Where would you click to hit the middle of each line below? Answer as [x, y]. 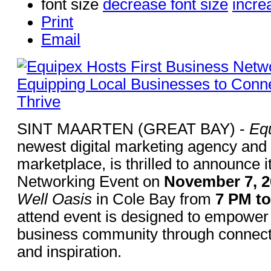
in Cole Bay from [154, 199]
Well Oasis [54, 199]
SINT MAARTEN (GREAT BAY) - [133, 129]
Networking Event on [90, 181]
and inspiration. [69, 251]
